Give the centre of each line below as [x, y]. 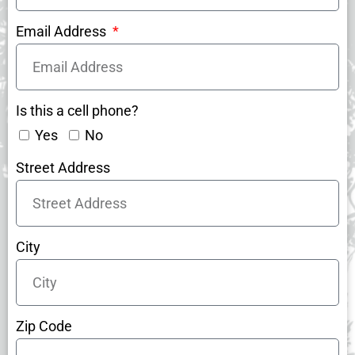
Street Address [63, 168]
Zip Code [44, 326]
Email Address [63, 32]
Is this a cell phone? [77, 111]
